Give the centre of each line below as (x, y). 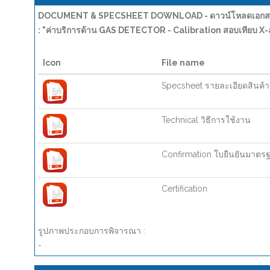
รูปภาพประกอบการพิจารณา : (92, 231)
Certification (184, 189)
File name (183, 63)
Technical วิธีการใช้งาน (206, 120)
